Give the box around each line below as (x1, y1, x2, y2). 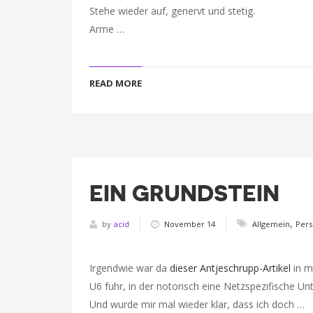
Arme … (89, 22, 124, 36)
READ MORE (89, 77, 142, 89)
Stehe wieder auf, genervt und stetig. (89, 4, 255, 17)
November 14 (164, 218, 215, 229)
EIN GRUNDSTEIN (89, 182, 279, 205)
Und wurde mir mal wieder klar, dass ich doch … (89, 298, 305, 311)
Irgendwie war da (89, 261, 170, 275)
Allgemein (252, 218, 290, 229)
